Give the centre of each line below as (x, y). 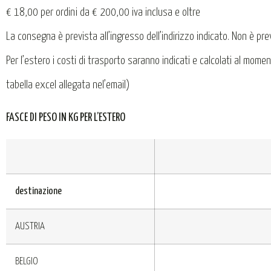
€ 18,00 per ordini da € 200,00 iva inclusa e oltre (103, 13)
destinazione (38, 191)
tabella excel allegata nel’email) (68, 85)
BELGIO (27, 261)
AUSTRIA (30, 226)
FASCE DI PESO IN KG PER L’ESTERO (66, 118)
